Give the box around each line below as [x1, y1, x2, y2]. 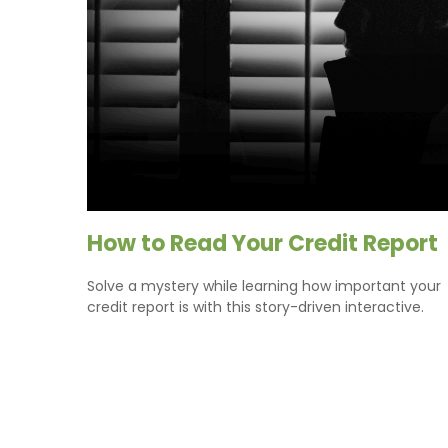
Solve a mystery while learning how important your [87, 275, 441, 296]
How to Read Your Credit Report [87, 227, 438, 259]
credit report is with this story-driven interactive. [87, 296, 424, 317]
